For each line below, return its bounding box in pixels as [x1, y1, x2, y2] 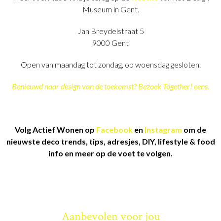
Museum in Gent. [82, 4, 139, 14]
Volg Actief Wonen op [15, 124, 96, 134]
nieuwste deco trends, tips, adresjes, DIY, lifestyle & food [6, 136, 215, 146]
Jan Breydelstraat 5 [77, 26, 144, 36]
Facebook [96, 124, 133, 134]
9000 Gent [92, 37, 129, 47]
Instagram [145, 124, 182, 134]
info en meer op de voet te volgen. [48, 148, 173, 158]
